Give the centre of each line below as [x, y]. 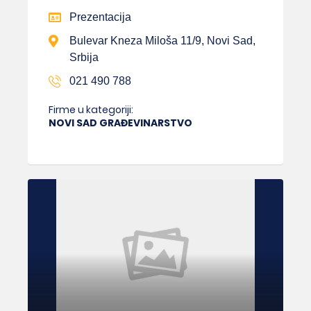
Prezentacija [100, 17]
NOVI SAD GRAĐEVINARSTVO [120, 123]
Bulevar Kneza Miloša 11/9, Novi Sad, [162, 40]
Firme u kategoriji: [91, 109]
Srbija [84, 57]
